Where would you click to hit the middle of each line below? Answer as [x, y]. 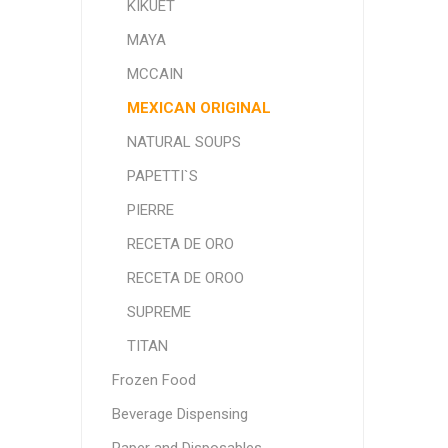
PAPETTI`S [162, 176]
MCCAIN [154, 74]
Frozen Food [153, 380]
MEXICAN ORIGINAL [198, 108]
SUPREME [158, 312]
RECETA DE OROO [185, 278]
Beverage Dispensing [179, 414]
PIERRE [150, 210]
